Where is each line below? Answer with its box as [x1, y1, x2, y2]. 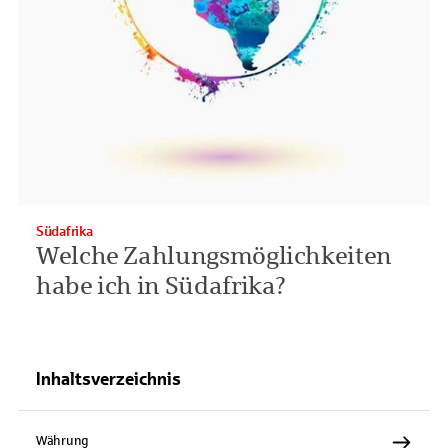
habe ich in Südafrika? [36, 273, 287, 299]
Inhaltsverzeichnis [36, 369, 181, 389]
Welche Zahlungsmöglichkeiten [36, 243, 392, 269]
